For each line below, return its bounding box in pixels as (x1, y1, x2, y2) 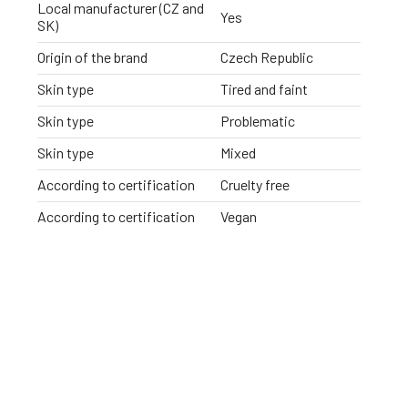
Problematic (220, 112, 295, 130)
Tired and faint (220, 80, 308, 98)
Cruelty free (220, 176, 290, 194)
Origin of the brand (37, 48, 148, 66)
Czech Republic (220, 48, 313, 66)
